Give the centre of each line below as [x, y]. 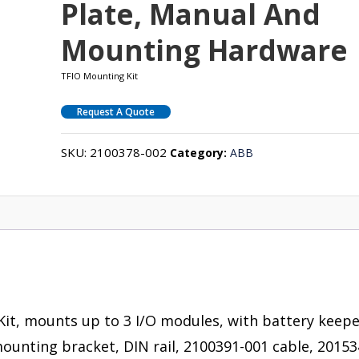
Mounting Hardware [205, 50]
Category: [200, 152]
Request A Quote [116, 111]
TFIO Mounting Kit [100, 75]
